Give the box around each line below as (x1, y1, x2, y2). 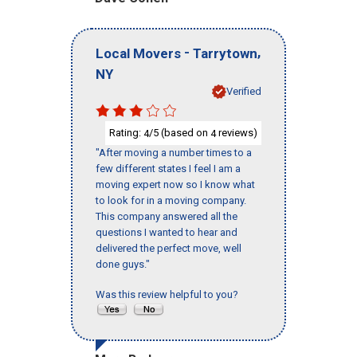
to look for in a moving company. (96, 194, 246, 207)
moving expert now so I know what (96, 178, 255, 191)
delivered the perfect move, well (96, 242, 241, 255)
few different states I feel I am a (96, 163, 241, 175)
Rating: (109, 126, 143, 139)
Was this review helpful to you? (96, 288, 243, 301)
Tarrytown (193, 45, 257, 61)
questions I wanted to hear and (96, 226, 237, 239)
